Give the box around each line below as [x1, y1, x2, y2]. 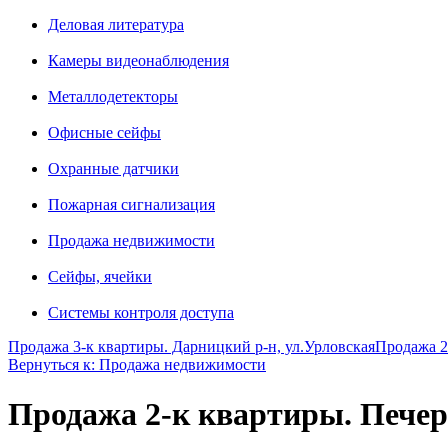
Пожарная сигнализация [48, 196, 215, 214]
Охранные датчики [48, 160, 179, 178]
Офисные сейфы [48, 124, 161, 142]
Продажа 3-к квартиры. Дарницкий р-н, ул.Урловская [8, 338, 375, 356]
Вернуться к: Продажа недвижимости [8, 356, 266, 374]
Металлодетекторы [48, 88, 178, 106]
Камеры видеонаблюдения [48, 52, 229, 70]
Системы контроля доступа [48, 304, 234, 322]
